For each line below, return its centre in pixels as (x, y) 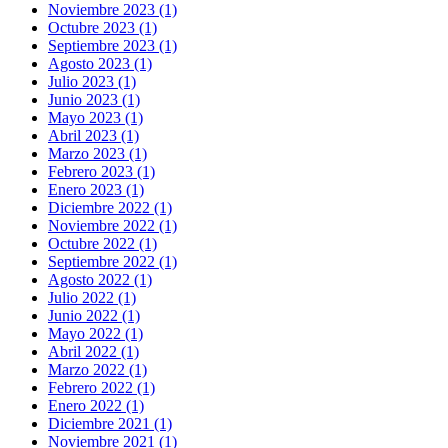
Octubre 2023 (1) (102, 27)
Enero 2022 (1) (96, 405)
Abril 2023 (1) (93, 135)
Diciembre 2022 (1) (110, 207)
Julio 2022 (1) (92, 297)
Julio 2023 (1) (92, 81)
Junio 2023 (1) (94, 99)
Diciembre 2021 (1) (110, 423)
